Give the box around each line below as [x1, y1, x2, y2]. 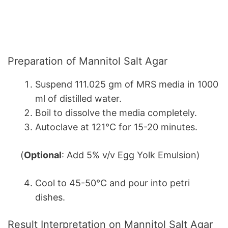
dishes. [35, 192, 65, 203]
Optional [24, 150, 62, 161]
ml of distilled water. [35, 93, 122, 104]
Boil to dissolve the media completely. [35, 107, 197, 119]
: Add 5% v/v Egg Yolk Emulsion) [62, 150, 200, 161]
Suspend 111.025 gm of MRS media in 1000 [35, 79, 218, 90]
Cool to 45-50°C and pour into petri [35, 178, 190, 189]
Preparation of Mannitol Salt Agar [8, 55, 167, 68]
